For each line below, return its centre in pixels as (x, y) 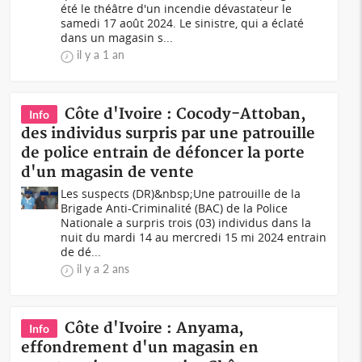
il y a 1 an (101, 55)
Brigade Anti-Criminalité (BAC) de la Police (175, 208)
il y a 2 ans (103, 269)
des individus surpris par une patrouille (168, 134)
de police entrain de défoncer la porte (163, 153)
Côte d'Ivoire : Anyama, (155, 328)
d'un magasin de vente (108, 173)
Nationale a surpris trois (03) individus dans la (186, 223)
